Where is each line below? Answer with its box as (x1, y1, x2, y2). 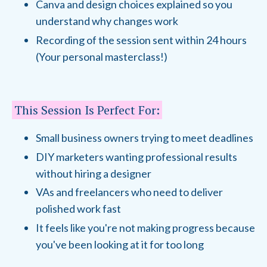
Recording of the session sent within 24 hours (36, 33, 247, 47)
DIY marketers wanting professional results (36, 150, 237, 163)
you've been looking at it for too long (36, 237, 204, 251)
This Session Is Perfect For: (14, 102, 160, 119)
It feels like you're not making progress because (36, 221, 255, 234)
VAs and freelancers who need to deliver (36, 185, 223, 199)
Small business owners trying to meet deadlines (36, 131, 253, 145)
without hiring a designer (36, 166, 151, 180)
